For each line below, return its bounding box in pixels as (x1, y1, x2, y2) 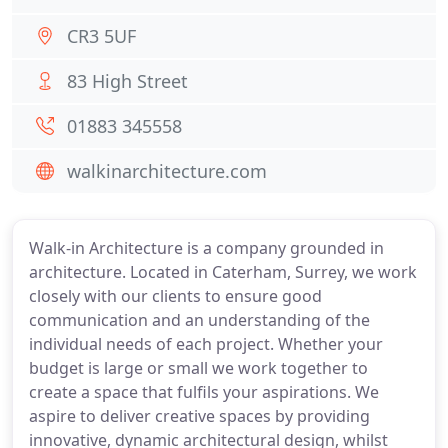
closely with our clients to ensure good (29, 285, 322, 307)
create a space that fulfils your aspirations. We (29, 381, 379, 403)
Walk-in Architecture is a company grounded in (29, 237, 384, 259)
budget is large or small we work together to (29, 357, 368, 379)
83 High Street (67, 69, 188, 93)
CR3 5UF (67, 24, 136, 48)
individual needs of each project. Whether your (29, 333, 383, 355)
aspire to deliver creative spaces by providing (29, 405, 370, 427)
